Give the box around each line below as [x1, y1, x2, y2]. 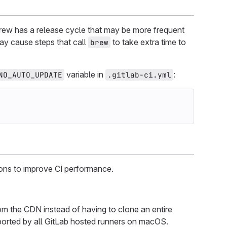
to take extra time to [110, 36, 186, 47]
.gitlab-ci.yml [107, 69, 171, 80]
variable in [64, 69, 105, 80]
